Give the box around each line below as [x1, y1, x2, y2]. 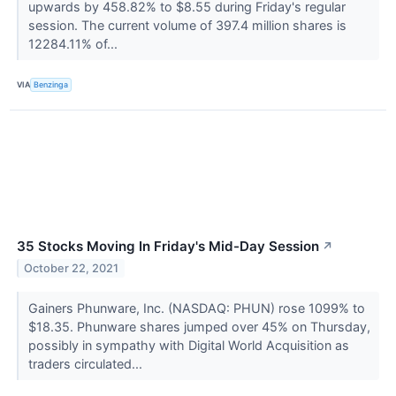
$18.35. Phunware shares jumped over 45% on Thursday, [27, 318, 370, 334]
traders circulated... [27, 355, 146, 371]
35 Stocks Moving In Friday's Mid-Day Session [17, 237, 319, 255]
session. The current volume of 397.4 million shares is [27, 17, 346, 33]
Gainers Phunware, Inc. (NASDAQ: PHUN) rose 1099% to [27, 300, 365, 316]
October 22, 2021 [24, 261, 119, 275]
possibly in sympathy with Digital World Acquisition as [27, 337, 349, 353]
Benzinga [34, 80, 69, 90]
